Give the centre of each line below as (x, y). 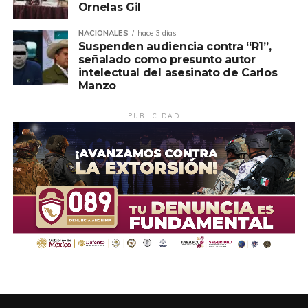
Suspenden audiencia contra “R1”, (175, 46)
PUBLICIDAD (154, 115)
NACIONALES (103, 33)
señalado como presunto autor (167, 59)
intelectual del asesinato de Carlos (178, 72)
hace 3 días (157, 33)
